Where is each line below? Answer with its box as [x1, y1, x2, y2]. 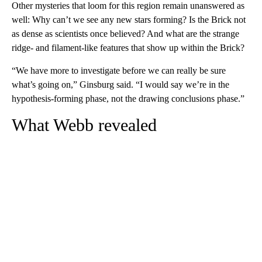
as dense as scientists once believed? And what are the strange [12, 28, 239, 39]
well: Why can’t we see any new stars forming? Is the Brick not [12, 14, 246, 25]
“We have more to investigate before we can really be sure [12, 65, 226, 75]
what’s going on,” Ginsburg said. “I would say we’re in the [12, 79, 229, 89]
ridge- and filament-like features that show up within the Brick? [12, 42, 244, 53]
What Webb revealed [12, 115, 157, 135]
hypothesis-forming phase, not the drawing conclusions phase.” [12, 93, 244, 104]
